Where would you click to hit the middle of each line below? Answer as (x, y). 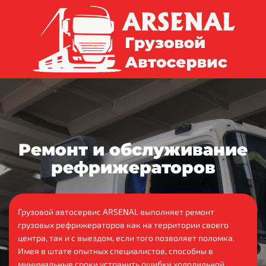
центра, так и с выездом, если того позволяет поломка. (126, 237)
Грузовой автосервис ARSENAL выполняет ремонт (116, 211)
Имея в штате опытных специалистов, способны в (115, 251)
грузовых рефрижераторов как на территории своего (123, 224)
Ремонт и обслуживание (133, 149)
